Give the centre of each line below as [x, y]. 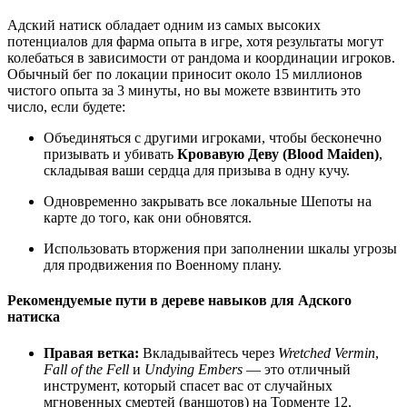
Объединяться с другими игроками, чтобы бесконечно [213, 138]
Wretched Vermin [327, 352]
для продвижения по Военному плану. [163, 265]
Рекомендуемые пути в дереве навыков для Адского [179, 301]
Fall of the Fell [86, 369]
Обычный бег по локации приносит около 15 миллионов [185, 74]
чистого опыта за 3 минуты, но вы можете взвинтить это [184, 91]
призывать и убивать [110, 154]
